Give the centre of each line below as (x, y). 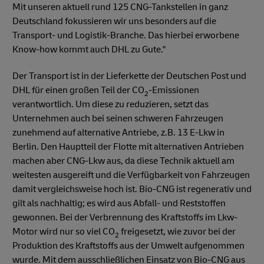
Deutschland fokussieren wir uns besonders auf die (114, 21)
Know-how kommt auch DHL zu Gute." (89, 49)
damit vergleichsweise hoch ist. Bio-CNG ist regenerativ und (132, 189)
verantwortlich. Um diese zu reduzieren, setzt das (110, 104)
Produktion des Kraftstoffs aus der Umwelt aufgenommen (128, 245)
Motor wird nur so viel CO (64, 231)
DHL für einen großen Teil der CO (78, 90)
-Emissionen (174, 90)
